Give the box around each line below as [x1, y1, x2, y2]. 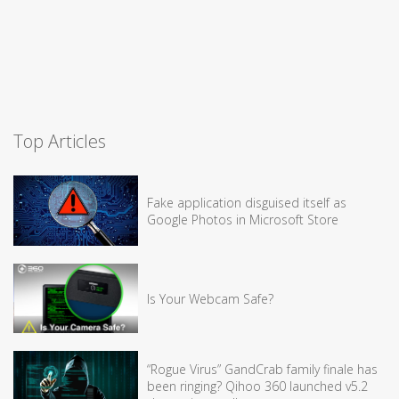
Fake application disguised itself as [147, 193, 346, 211]
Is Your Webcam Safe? [147, 289, 273, 307]
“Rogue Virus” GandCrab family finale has [147, 361, 378, 379]
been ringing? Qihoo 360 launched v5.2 [147, 378, 368, 395]
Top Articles [13, 129, 106, 154]
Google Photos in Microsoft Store [147, 210, 338, 228]
